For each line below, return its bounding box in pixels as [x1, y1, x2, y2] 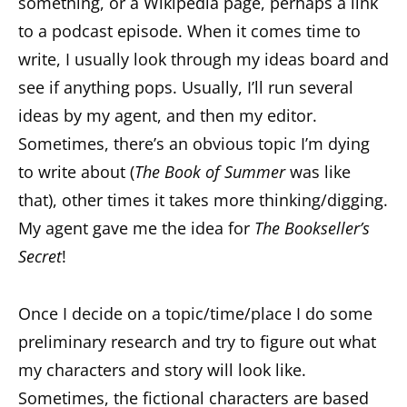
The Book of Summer [134, 160, 285, 183]
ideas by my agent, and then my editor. [18, 104, 317, 126]
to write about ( [18, 160, 134, 183]
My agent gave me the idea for [18, 216, 254, 239]
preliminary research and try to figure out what [18, 330, 376, 352]
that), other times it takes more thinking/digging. [18, 188, 388, 211]
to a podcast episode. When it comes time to [18, 19, 361, 42]
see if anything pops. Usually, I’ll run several [18, 75, 353, 98]
